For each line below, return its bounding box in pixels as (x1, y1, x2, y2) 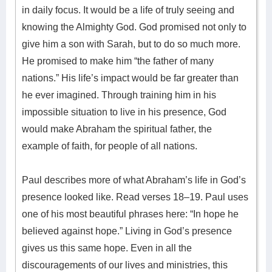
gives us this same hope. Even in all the (22, 243, 192, 253)
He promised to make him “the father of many (22, 56, 214, 66)
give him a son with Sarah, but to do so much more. (22, 39, 240, 49)
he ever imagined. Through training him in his (22, 90, 216, 100)
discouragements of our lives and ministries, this (22, 260, 228, 270)
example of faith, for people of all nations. (22, 141, 197, 151)
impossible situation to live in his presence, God (22, 107, 226, 117)
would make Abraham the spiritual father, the (22, 124, 212, 134)
